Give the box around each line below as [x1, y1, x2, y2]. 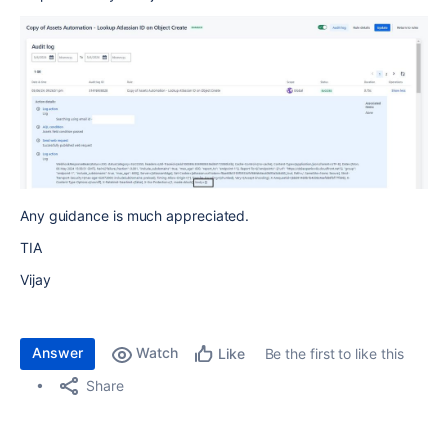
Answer [32, 344, 83, 362]
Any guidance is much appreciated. [20, 207, 250, 225]
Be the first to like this [264, 345, 404, 363]
